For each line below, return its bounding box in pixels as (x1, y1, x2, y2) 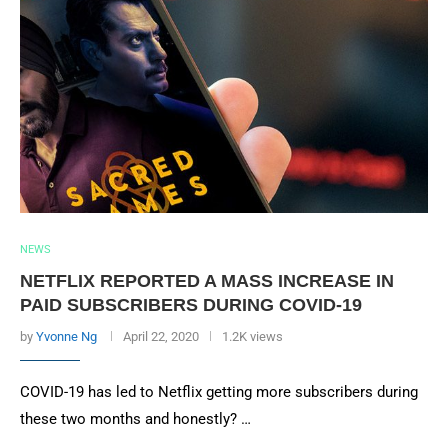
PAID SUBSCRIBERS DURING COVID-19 (20, 295, 362, 315)
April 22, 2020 (123, 329, 199, 344)
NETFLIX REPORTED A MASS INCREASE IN (20, 271, 394, 291)
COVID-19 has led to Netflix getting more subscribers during (20, 383, 418, 401)
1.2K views (222, 329, 283, 344)
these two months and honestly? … (20, 410, 251, 428)
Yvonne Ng (36, 329, 97, 344)
